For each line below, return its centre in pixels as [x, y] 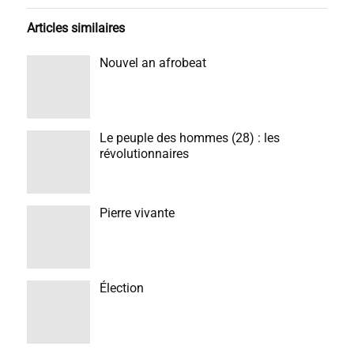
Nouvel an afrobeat [153, 62]
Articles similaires [75, 28]
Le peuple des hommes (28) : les [189, 137]
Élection [121, 288]
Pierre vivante [137, 213]
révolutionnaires [144, 153]
